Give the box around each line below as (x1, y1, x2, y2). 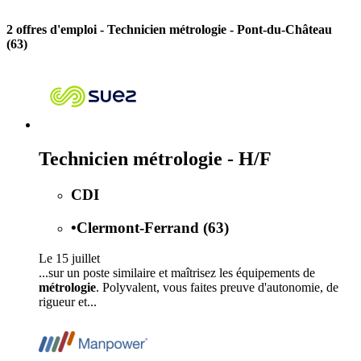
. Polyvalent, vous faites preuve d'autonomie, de (96, 280, 338, 295)
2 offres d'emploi (6, 23, 100, 37)
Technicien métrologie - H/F (39, 147, 272, 169)
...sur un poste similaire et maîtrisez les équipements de (39, 266, 315, 280)
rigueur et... (39, 295, 97, 309)
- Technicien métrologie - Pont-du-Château (100, 23, 332, 37)
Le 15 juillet (39, 251, 100, 266)
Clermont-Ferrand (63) (77, 218, 229, 236)
